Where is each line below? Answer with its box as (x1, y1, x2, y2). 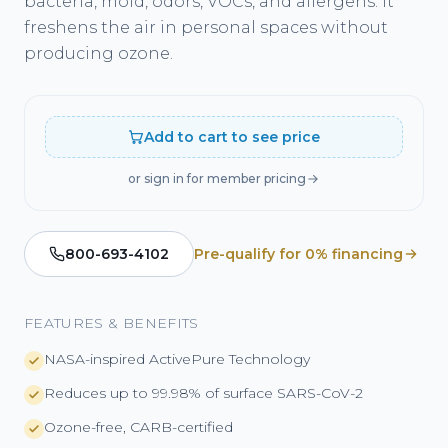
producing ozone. (24, 44, 173, 63)
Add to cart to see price (144, 128, 320, 146)
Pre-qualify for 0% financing (194, 245, 403, 263)
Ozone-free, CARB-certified (44, 418, 233, 436)
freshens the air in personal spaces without (24, 18, 388, 37)
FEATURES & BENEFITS (24, 314, 199, 332)
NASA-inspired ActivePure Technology (44, 350, 310, 368)
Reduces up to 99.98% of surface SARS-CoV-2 (44, 384, 363, 402)
